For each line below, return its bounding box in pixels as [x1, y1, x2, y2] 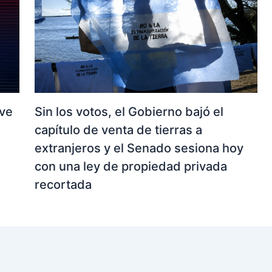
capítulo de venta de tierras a [34, 122, 202, 137]
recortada [34, 177, 92, 192]
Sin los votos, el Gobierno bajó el [34, 104, 223, 119]
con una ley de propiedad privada [34, 158, 227, 174]
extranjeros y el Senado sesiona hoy [34, 140, 243, 155]
